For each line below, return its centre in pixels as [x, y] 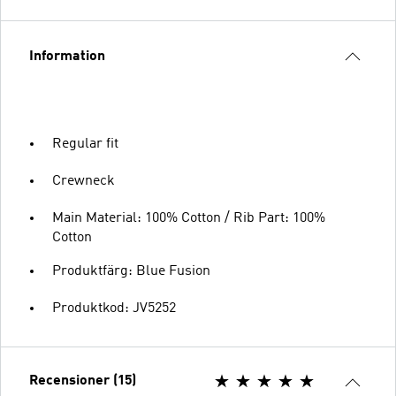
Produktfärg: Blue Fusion [131, 271]
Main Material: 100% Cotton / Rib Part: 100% [189, 218]
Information [67, 57]
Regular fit [85, 144]
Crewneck [84, 181]
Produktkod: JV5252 [114, 308]
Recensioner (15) [83, 381]
